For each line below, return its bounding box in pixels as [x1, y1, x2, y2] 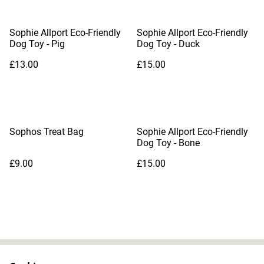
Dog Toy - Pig [9, 38, 65, 49]
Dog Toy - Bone [137, 137, 200, 148]
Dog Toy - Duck [137, 38, 200, 49]
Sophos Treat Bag [9, 126, 84, 137]
